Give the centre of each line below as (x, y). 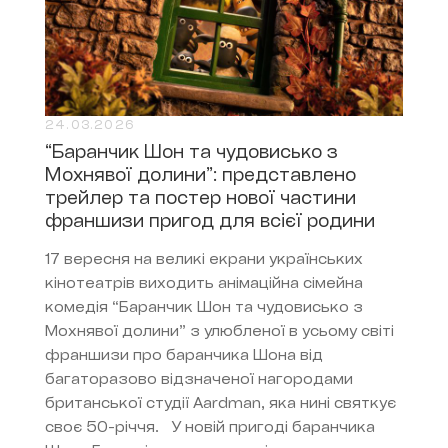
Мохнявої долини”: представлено (200, 176)
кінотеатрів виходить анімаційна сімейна (204, 284)
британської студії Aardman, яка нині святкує (220, 404)
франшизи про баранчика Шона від (184, 356)
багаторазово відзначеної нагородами (199, 380)
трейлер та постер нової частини (200, 199)
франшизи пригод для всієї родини (210, 222)
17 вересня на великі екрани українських (204, 260)
